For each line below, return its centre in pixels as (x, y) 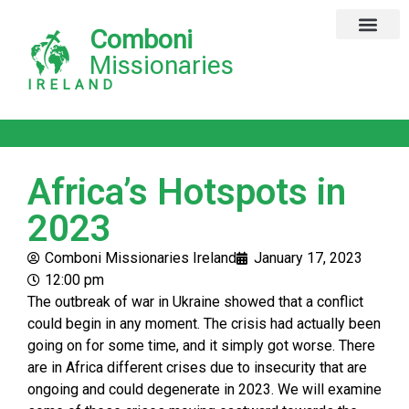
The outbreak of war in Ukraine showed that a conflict (195, 302)
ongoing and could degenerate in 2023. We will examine (204, 389)
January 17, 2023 (308, 258)
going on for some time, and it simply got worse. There (201, 346)
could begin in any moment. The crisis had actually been (204, 324)
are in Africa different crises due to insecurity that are (197, 367)
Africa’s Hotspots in (187, 192)
